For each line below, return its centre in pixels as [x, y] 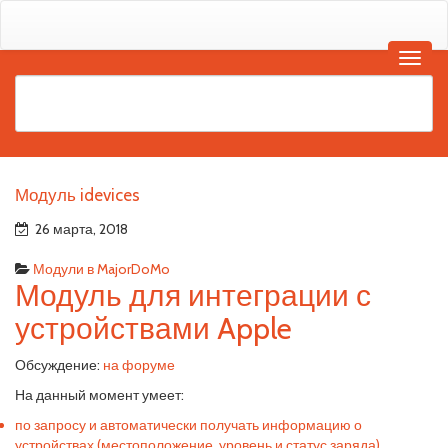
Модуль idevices [77, 195]
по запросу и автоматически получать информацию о [188, 425]
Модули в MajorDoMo [101, 269]
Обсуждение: [59, 365]
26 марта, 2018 [78, 229]
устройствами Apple [153, 328]
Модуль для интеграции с [193, 295]
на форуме [139, 365]
